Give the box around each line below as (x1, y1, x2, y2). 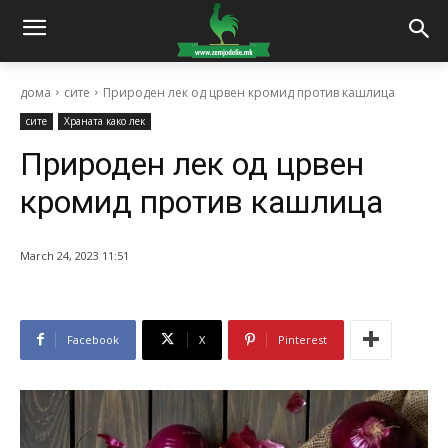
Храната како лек (64, 113, 145, 128)
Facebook (67, 331, 119, 347)
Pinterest (278, 331, 327, 347)
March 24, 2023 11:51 (20, 247, 129, 263)
